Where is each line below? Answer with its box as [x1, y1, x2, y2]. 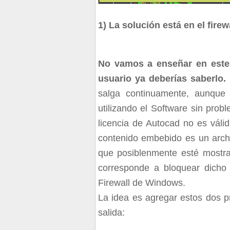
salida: [98, 207, 125, 218]
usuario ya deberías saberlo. [98, 73, 226, 84]
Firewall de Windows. [98, 178, 185, 188]
